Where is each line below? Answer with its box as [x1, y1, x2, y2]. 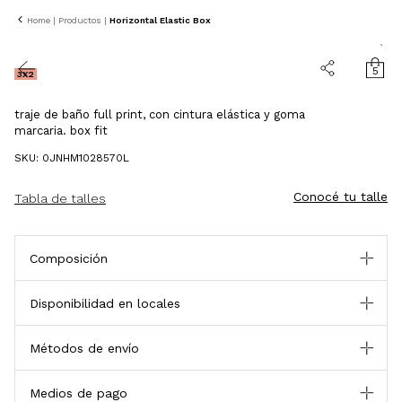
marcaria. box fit [14, 124, 108, 137]
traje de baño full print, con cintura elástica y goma [14, 108, 305, 121]
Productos [58, 15, 101, 25]
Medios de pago [30, 386, 127, 400]
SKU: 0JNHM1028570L [14, 152, 129, 164]
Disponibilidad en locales [30, 296, 180, 310]
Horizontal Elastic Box [109, 15, 211, 25]
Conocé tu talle [293, 189, 388, 204]
